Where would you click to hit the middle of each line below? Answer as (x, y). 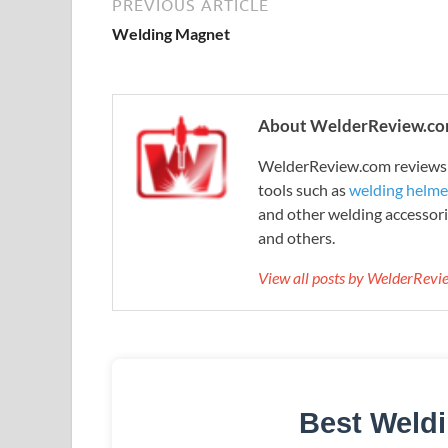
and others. (296, 237)
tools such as (303, 189)
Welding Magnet (171, 33)
